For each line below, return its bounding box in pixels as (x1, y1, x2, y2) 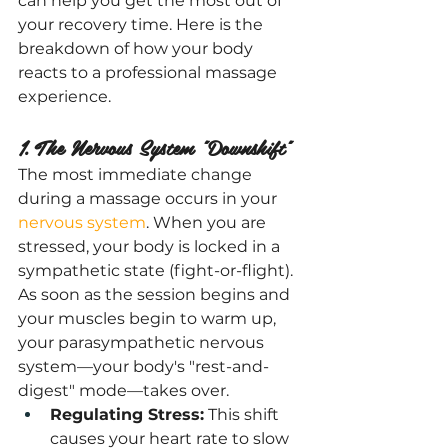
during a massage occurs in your (18, 189, 281, 208)
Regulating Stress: (50, 405, 204, 424)
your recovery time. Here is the (18, 15, 267, 34)
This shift (204, 405, 283, 424)
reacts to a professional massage (18, 63, 281, 82)
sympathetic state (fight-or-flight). (18, 261, 297, 280)
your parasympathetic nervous (18, 333, 268, 352)
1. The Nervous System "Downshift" (18, 131, 292, 163)
